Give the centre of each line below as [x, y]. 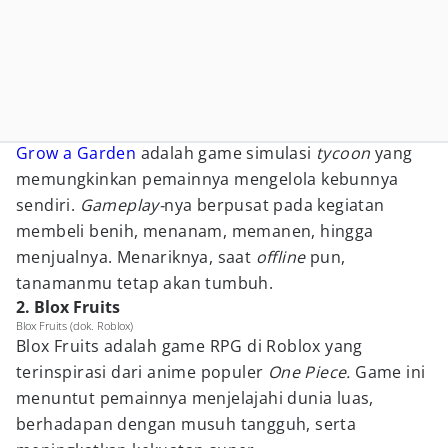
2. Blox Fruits [68, 307]
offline [282, 257]
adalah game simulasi [226, 153]
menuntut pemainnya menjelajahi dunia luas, [195, 398]
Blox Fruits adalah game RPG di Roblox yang [189, 346]
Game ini [390, 372]
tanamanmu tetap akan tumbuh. [145, 283]
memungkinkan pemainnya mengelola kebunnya [207, 179]
